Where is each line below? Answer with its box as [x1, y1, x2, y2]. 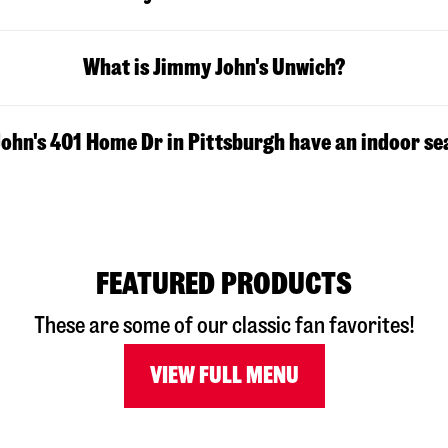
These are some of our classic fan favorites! [33, 314, 415, 338]
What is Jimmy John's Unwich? [83, 56, 346, 80]
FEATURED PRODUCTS [96, 268, 352, 300]
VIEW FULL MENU [149, 364, 299, 388]
